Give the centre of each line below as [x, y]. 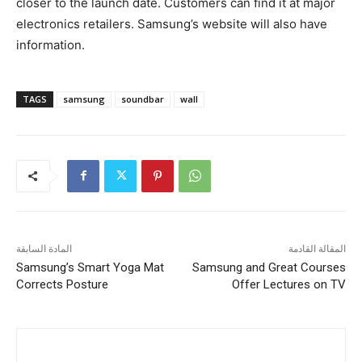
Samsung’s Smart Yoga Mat [90, 267]
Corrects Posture [62, 284]
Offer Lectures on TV [288, 284]
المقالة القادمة [317, 248]
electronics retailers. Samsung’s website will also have [172, 23]
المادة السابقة [44, 248]
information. [51, 44]
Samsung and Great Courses [269, 267]
